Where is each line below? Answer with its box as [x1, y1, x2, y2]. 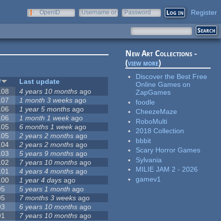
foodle [136, 98, 155, 106]
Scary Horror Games [136, 146, 201, 154]
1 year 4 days [19, 176, 62, 184]
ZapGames [136, 88, 171, 97]
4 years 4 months [19, 167, 74, 176]
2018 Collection [136, 127, 184, 135]
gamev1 [136, 175, 161, 183]
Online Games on [136, 80, 191, 89]
